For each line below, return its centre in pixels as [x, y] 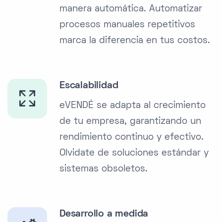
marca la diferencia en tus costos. [135, 41]
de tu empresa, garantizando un [130, 122]
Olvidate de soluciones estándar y [134, 154]
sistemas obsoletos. [104, 169]
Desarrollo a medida [104, 214]
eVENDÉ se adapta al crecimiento [133, 106]
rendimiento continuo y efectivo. [132, 138]
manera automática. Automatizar [131, 9]
